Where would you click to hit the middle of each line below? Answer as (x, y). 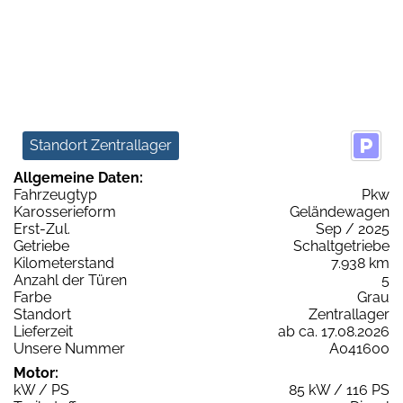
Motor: (36, 372)
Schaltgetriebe (341, 246)
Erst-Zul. (42, 228)
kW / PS (41, 390)
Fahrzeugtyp (55, 194)
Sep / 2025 (353, 228)
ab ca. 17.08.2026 (334, 331)
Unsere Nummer (69, 348)
